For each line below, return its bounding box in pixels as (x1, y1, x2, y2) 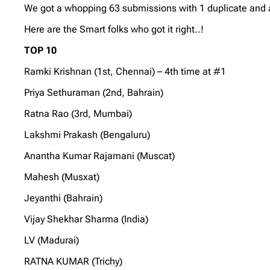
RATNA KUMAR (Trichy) (24, 255, 123, 267)
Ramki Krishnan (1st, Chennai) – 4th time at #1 (24, 65, 227, 77)
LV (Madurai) (24, 234, 80, 246)
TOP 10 (24, 44, 57, 56)
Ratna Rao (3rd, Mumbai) (24, 107, 133, 119)
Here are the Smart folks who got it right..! (24, 23, 204, 35)
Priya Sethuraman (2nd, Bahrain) (24, 86, 164, 98)
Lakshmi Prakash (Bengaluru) (24, 128, 151, 140)
